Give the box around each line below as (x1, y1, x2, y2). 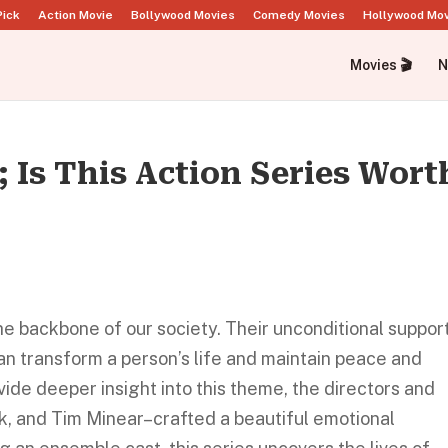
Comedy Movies (253, 8, 345, 22)
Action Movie (38, 8, 113, 22)
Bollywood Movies (131, 8, 235, 22)
